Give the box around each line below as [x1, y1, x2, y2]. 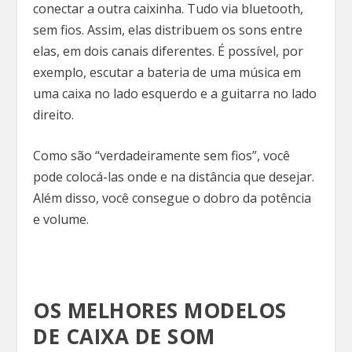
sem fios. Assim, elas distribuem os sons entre [33, 20, 303, 38]
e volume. [33, 211, 90, 229]
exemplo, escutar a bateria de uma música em [33, 63, 302, 81]
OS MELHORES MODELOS [33, 295, 287, 324]
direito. [33, 105, 78, 123]
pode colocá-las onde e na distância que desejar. [33, 168, 315, 186]
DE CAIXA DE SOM [33, 321, 222, 350]
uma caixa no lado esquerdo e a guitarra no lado [33, 84, 317, 102]
